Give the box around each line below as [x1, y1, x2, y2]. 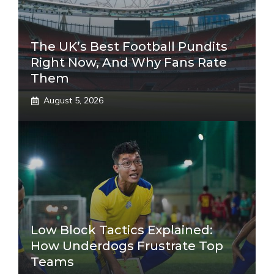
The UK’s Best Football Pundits [31, 39, 228, 54]
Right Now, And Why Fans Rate [31, 55, 227, 70]
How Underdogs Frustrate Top [31, 239, 223, 253]
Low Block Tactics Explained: [31, 223, 213, 237]
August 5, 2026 [43, 95, 103, 106]
